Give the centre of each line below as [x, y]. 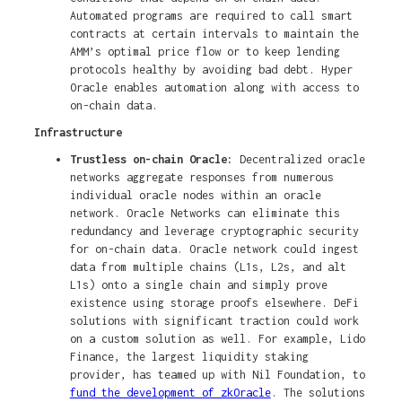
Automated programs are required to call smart [211, 16]
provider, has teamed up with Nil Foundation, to [217, 375]
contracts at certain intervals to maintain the [214, 34]
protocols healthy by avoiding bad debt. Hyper [211, 70]
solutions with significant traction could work [214, 321]
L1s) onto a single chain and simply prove [198, 285]
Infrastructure [78, 133]
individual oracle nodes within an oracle [195, 196]
